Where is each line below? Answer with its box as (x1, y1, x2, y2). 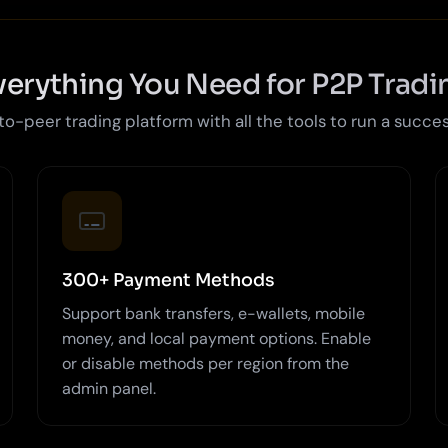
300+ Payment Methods (62, 268, 276, 291)
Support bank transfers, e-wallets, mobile (62, 302, 366, 324)
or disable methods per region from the (62, 352, 350, 374)
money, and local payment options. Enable (62, 327, 372, 349)
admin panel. (62, 377, 157, 399)
